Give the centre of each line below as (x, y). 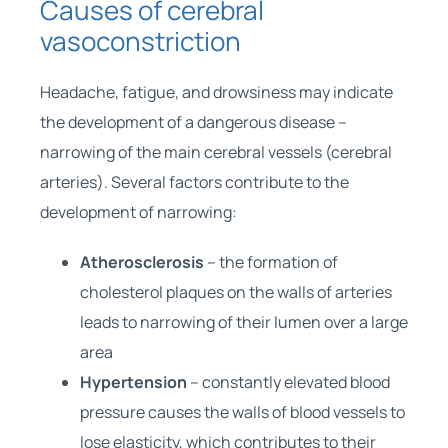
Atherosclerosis (141, 261)
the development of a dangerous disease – (193, 121)
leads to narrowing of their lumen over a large (243, 321)
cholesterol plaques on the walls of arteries (235, 291)
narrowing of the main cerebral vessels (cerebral (215, 151)
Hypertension (133, 381)
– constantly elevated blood (288, 381)
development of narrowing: (138, 211)
